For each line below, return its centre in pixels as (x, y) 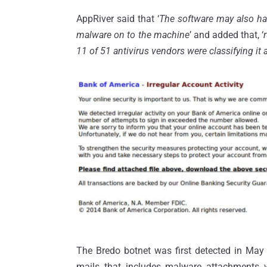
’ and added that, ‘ (226, 35)
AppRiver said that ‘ (118, 19)
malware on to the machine (133, 35)
